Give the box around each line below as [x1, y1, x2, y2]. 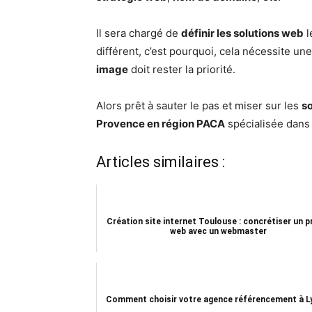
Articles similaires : [96, 153, 225, 171]
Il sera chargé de [96, 26, 181, 40]
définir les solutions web [181, 26, 304, 40]
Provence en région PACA [96, 117, 225, 131]
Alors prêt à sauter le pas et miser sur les [96, 99, 302, 113]
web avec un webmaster [169, 226, 267, 237]
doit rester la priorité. [128, 63, 235, 77]
